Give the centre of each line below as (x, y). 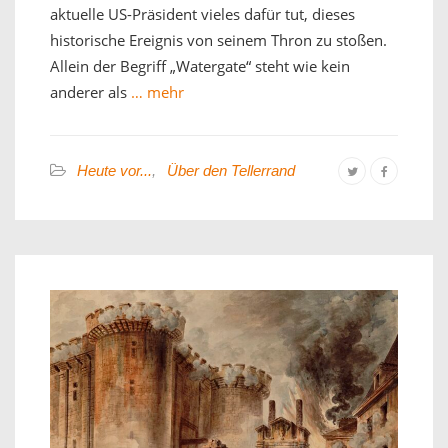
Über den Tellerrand (231, 171)
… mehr (155, 92)
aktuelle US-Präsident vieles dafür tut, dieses (202, 14)
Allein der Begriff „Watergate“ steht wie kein (200, 66)
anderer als (88, 92)
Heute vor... (114, 171)
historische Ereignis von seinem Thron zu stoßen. (218, 40)
